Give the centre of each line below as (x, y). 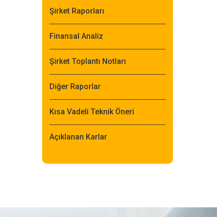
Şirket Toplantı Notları (88, 61)
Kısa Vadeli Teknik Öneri (92, 112)
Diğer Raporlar (75, 86)
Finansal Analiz (76, 36)
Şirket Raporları (77, 11)
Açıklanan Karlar (78, 137)
